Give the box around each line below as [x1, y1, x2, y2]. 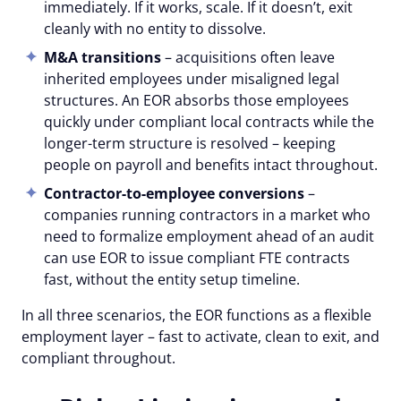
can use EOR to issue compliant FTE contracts [44, 247, 350, 268]
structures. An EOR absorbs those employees [44, 90, 349, 110]
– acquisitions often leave [161, 47, 335, 67]
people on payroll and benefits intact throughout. [44, 154, 378, 175]
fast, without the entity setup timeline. [44, 269, 300, 289]
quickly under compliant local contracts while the [44, 111, 374, 132]
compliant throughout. [21, 347, 175, 368]
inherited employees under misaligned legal [44, 68, 339, 89]
